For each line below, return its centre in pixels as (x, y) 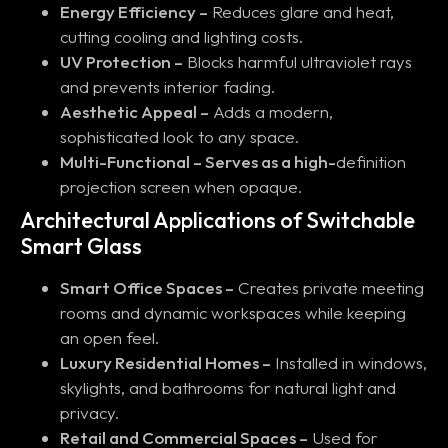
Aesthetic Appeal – (134, 111)
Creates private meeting (329, 287)
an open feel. (109, 337)
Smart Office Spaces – (147, 287)
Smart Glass (81, 245)
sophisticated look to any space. (179, 136)
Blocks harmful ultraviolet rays (297, 61)
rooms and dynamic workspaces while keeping (233, 312)
